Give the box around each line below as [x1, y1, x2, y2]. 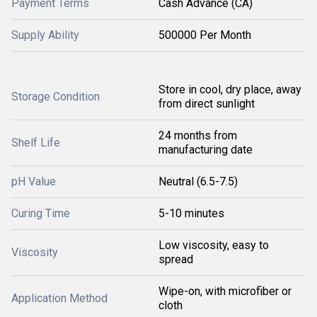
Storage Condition [11, 90, 100, 103]
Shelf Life [11, 136, 60, 149]
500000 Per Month [158, 28, 251, 42]
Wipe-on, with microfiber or [158, 284, 292, 298]
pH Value [11, 175, 56, 188]
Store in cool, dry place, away [158, 83, 301, 96]
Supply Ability [11, 28, 79, 42]
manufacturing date [158, 143, 253, 156]
